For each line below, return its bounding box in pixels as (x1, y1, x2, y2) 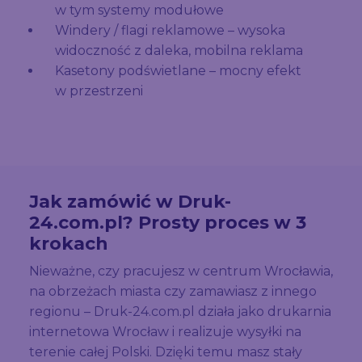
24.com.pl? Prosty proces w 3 (29, 212, 306, 234)
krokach (29, 233, 108, 255)
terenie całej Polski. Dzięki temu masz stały (29, 344, 302, 360)
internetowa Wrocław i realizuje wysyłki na (29, 324, 301, 340)
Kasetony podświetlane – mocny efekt (55, 63, 301, 79)
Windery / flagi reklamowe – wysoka (55, 23, 285, 39)
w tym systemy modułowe (55, 2, 224, 19)
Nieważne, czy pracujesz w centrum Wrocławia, (29, 263, 333, 280)
